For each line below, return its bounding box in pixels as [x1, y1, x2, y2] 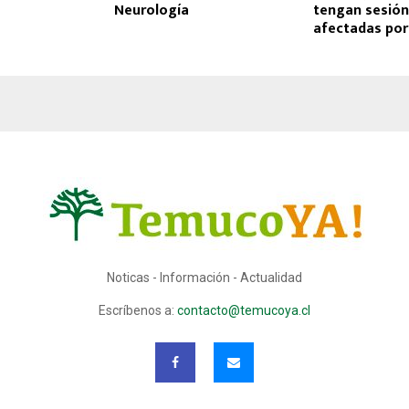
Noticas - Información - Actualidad [107, 270, 302, 286]
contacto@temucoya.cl [177, 303, 310, 319]
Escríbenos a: [99, 303, 177, 319]
